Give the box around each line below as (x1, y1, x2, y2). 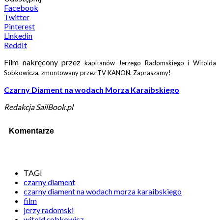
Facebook (4, 2, 38, 12)
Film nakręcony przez (4, 57, 81, 67)
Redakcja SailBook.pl (4, 102, 73, 111)
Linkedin (4, 30, 32, 40)
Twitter (4, 12, 29, 22)
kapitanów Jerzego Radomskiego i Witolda (81, 58, 217, 67)
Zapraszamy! (133, 68, 171, 77)
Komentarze (9, 127, 54, 136)
